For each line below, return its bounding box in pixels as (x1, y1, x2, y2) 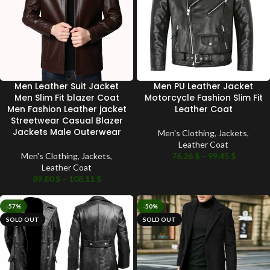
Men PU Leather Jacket (154, 80, 253, 93)
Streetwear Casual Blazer (10, 115, 123, 127)
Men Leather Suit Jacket (14, 80, 119, 93)
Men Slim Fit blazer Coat (14, 92, 119, 104)
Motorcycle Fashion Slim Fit (144, 92, 263, 104)
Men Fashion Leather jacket (7, 103, 127, 116)
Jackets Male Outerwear (12, 126, 121, 139)
